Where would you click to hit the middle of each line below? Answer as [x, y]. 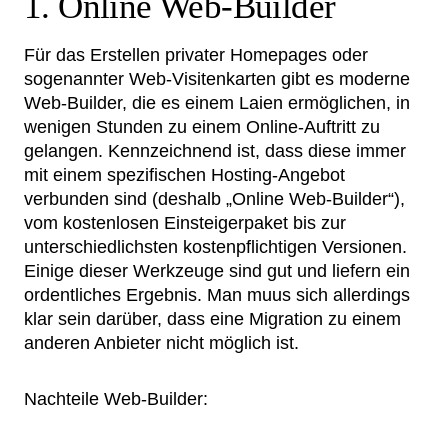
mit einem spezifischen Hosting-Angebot [184, 175]
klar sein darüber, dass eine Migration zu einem [212, 319]
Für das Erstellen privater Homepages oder [196, 55]
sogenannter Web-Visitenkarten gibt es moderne [217, 79]
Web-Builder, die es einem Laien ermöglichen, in [217, 103]
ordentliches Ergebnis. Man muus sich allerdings [217, 295]
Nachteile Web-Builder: [116, 399]
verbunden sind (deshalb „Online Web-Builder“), [214, 199]
